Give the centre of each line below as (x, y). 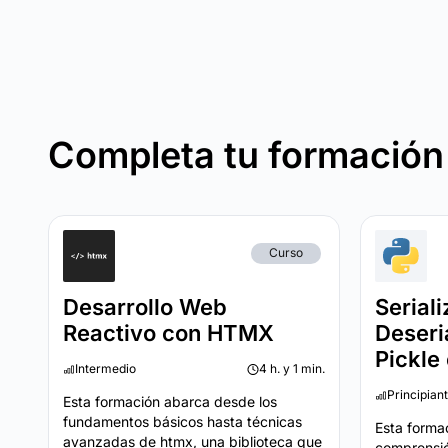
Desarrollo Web (145, 307)
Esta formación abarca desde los (170, 401)
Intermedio (105, 368)
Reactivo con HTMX (168, 333)
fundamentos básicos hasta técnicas (182, 421)
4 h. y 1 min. (292, 368)
